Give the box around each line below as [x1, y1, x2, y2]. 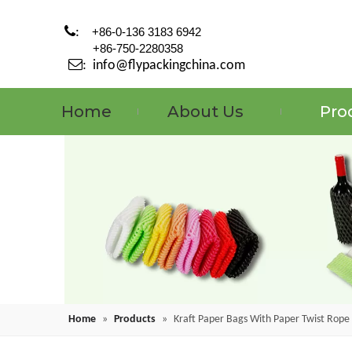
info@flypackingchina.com [93, 58, 245, 73]
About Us [167, 102, 244, 121]
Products [114, 313, 156, 326]
